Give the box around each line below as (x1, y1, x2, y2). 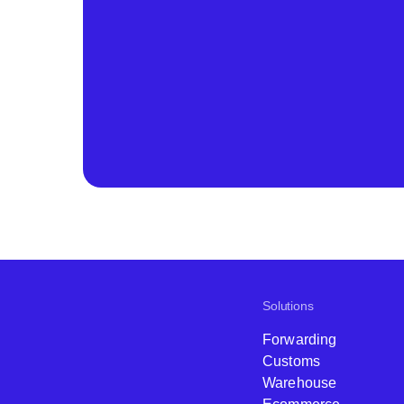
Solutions (262, 298, 314, 313)
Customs (262, 353, 321, 369)
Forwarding (262, 332, 337, 347)
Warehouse (262, 375, 337, 390)
